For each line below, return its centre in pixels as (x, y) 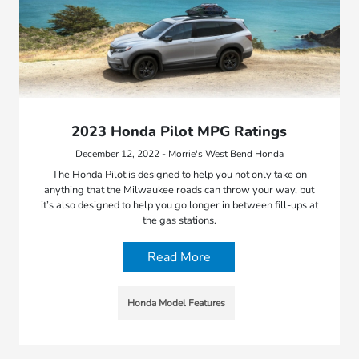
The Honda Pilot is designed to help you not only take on (179, 175)
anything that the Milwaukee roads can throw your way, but (179, 190)
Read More (179, 258)
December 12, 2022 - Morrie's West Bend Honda (179, 154)
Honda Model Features (176, 303)
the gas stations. (179, 221)
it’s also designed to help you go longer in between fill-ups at (179, 206)
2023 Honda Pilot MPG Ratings (179, 132)
